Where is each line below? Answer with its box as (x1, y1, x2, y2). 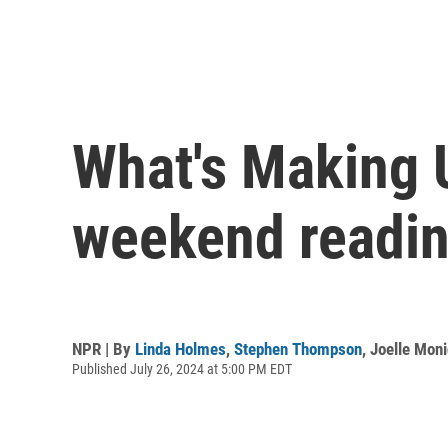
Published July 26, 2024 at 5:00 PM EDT (72, 360, 292, 377)
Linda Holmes (135, 338, 226, 359)
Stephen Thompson (234, 338, 362, 359)
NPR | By (72, 338, 135, 359)
